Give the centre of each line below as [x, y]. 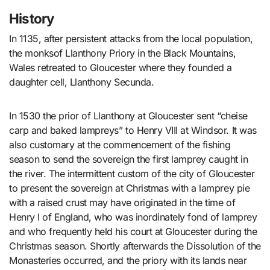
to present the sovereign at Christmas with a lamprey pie [130, 188]
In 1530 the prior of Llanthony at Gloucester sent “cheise [128, 115]
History [32, 18]
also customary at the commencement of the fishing [120, 144]
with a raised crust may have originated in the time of [122, 202]
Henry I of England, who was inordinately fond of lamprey [133, 217]
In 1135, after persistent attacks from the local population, [131, 38]
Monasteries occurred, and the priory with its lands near [128, 260]
